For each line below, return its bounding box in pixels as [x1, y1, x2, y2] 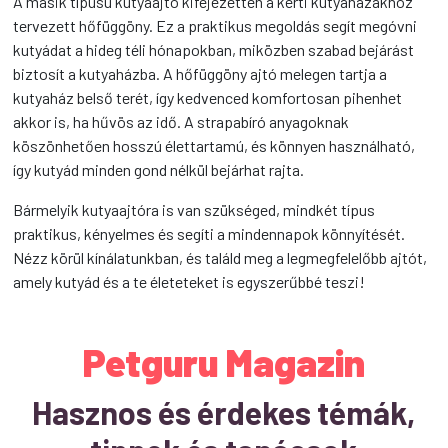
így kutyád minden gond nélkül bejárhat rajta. [13, 160, 305, 179]
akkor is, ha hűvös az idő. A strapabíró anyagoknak [13, 112, 350, 131]
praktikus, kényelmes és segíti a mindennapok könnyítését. [13, 224, 406, 243]
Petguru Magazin [82, 339, 365, 385]
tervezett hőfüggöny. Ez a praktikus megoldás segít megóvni [13, 16, 418, 35]
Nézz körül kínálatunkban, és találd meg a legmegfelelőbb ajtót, [13, 248, 428, 267]
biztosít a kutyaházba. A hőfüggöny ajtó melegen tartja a [13, 64, 388, 83]
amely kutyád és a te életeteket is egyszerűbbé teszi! [13, 272, 366, 291]
